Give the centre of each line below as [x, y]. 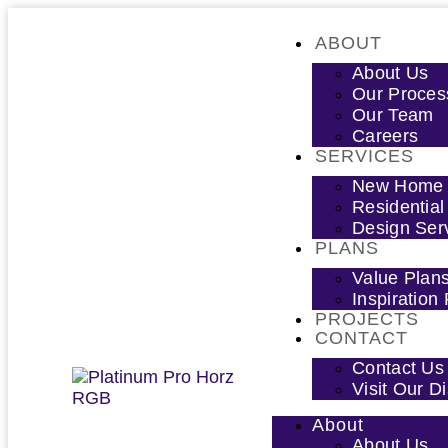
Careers [385, 136]
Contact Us [398, 368]
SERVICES [364, 156]
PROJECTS [367, 319]
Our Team [393, 115]
